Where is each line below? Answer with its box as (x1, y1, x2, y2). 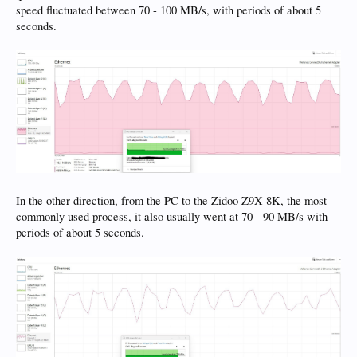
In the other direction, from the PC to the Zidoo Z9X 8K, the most (16, 193, 327, 209)
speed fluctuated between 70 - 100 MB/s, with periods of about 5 (16, 2, 321, 18)
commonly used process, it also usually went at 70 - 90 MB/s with (16, 209, 328, 225)
